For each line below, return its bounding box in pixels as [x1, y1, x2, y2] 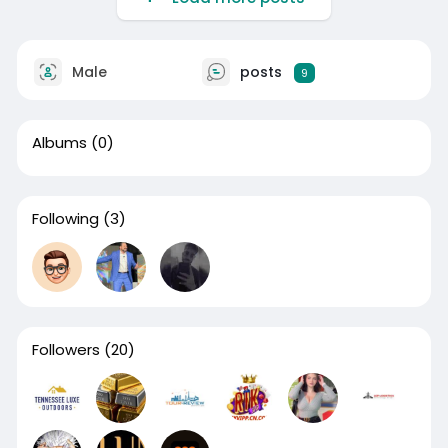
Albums [31, 132, 87, 153]
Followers [31, 339, 100, 360]
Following [31, 208, 99, 229]
